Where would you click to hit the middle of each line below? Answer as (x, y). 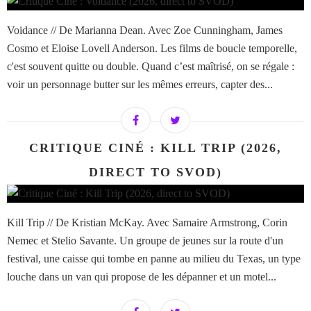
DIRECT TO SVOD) (155, 173)
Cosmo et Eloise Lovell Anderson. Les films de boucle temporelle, (152, 49)
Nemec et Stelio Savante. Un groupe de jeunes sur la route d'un (145, 241)
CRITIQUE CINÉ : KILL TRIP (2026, (155, 148)
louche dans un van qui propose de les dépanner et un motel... (142, 277)
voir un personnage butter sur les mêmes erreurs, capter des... (140, 85)
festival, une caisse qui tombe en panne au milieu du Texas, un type (154, 259)
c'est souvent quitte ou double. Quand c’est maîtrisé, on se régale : (151, 67)
